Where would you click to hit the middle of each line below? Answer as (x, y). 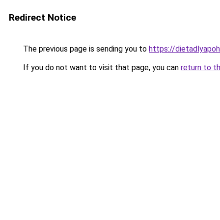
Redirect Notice (42, 17)
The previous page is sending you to (85, 49)
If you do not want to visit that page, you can (101, 68)
